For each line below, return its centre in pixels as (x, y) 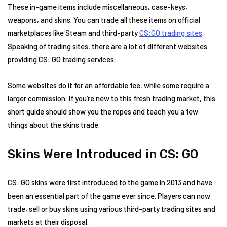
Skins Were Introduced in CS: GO (103, 154)
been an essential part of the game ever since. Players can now (109, 196)
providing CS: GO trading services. (62, 60)
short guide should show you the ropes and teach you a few (103, 112)
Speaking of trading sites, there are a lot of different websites (107, 46)
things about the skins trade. (54, 125)
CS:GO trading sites (171, 33)
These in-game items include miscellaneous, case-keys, (98, 7)
